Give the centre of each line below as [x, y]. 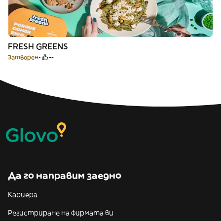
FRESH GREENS [38, 46]
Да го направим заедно [65, 175]
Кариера [23, 194]
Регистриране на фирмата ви [61, 213]
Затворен [23, 57]
